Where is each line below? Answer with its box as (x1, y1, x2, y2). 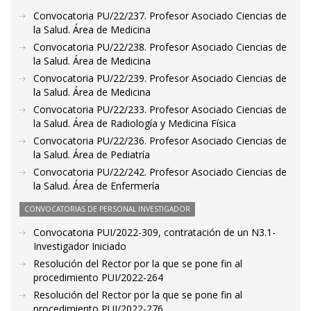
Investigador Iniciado (33, 239, 126, 253)
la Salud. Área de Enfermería (33, 179, 160, 192)
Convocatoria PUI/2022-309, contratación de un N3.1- (33, 226, 276, 239)
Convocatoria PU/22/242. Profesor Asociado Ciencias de (33, 165, 287, 178)
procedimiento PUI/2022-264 (33, 271, 163, 284)
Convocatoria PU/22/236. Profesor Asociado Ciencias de (33, 134, 287, 147)
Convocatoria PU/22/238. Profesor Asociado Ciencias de (33, 40, 287, 53)
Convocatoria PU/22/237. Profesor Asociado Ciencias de (33, 9, 287, 22)
